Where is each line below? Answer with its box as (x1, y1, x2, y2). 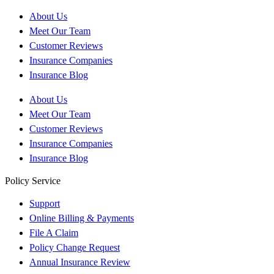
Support (29, 198, 60, 209)
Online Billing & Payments (29, 212, 134, 223)
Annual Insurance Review (29, 256, 130, 267)
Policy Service (5, 175, 61, 186)
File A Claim (29, 227, 78, 238)
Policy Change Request (29, 242, 120, 253)
